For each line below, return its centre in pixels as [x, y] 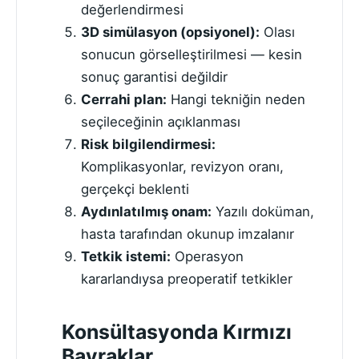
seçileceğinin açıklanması [160, 122]
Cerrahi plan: [123, 100]
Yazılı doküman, [262, 212]
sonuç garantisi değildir [154, 77]
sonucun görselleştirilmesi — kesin [191, 55]
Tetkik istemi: [125, 257]
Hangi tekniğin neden [236, 100]
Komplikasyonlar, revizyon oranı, [182, 167]
